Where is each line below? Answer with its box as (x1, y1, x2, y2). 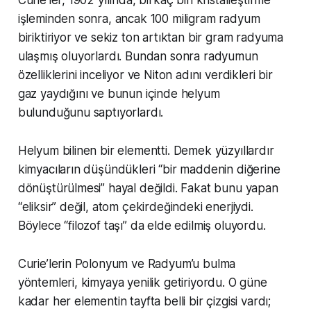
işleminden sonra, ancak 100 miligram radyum (17, 11, 260, 26)
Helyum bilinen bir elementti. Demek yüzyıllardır (17, 143, 274, 158)
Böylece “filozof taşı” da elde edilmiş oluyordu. (17, 218, 266, 233)
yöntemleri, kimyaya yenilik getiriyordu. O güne (17, 275, 267, 289)
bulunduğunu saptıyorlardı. (17, 105, 164, 119)
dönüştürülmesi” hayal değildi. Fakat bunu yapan (17, 180, 278, 195)
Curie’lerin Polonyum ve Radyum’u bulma (17, 256, 236, 271)
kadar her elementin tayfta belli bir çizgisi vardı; (17, 294, 271, 308)
